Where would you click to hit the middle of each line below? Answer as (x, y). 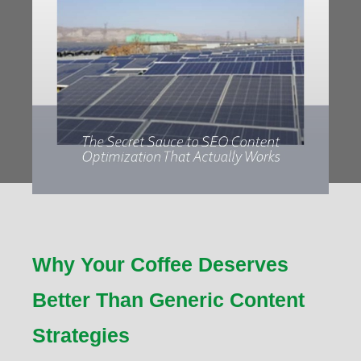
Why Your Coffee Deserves (160, 264)
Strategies (81, 335)
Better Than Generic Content (168, 300)
